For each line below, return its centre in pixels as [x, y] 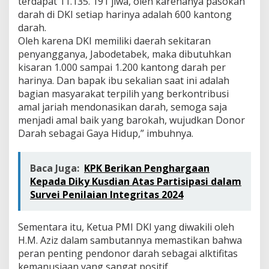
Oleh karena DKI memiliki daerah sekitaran [114, 41]
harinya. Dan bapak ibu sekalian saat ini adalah [124, 80]
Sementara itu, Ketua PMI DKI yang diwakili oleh [126, 227]
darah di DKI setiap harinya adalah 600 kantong [125, 14]
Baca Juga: [55, 168]
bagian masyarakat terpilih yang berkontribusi [123, 93]
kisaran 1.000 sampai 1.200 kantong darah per [122, 67]
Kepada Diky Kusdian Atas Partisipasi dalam [136, 181]
